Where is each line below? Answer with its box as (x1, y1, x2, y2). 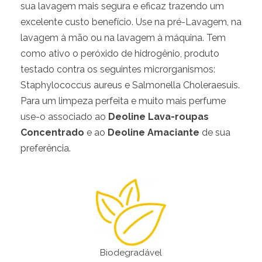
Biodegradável (100, 247, 162, 258)
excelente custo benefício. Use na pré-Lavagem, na (20, 16, 242, 27)
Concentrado (20, 127, 84, 138)
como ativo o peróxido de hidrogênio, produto (20, 48, 219, 59)
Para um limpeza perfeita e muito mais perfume (20, 95, 226, 106)
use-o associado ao (20, 111, 108, 122)
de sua (202, 127, 230, 138)
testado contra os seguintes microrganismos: (20, 64, 215, 75)
